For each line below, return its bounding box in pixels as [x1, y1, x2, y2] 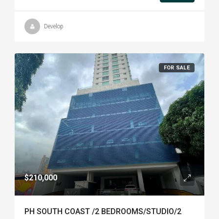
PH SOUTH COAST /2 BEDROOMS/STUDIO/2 [24, 207, 181, 216]
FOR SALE [163, 65, 190, 71]
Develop [44, 23, 64, 30]
